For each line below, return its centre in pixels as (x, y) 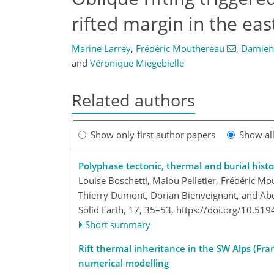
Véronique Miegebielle (137, 63)
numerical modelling (124, 263)
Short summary (118, 225)
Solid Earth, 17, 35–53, (127, 210)
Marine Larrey (101, 48)
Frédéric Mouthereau (180, 48)
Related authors (133, 100)
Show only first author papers (153, 135)
